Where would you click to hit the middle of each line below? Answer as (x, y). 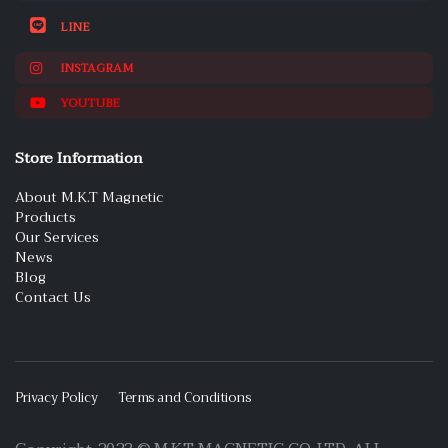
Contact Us (53, 297)
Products (45, 217)
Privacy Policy (56, 398)
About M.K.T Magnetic (89, 197)
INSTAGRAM (96, 68)
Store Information (79, 158)
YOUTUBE (90, 103)
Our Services (57, 237)
